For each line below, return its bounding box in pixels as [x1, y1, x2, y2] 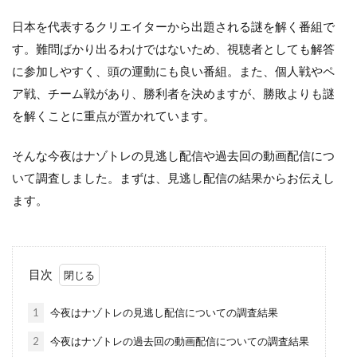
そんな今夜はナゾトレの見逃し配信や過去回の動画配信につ [12, 148, 335, 163]
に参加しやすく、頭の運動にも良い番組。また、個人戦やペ [12, 64, 335, 78]
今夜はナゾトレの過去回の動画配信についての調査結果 [47, 335, 309, 347]
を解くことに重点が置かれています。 [12, 108, 215, 123]
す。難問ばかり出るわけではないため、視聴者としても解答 [12, 41, 335, 56]
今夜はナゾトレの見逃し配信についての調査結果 [47, 306, 278, 319]
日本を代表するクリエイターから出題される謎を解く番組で [12, 19, 335, 33]
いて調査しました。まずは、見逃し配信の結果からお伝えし [12, 171, 335, 185]
